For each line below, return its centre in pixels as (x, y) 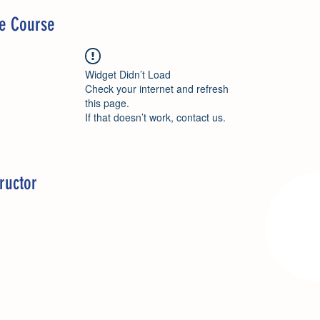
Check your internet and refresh (157, 89)
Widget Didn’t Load (128, 74)
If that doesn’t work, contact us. (155, 117)
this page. (107, 103)
